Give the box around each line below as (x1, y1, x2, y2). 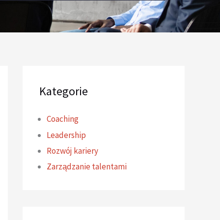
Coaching (47, 113, 79, 125)
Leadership (47, 129, 86, 140)
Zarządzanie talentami (47, 161, 127, 172)
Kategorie (39, 83, 88, 99)
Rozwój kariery (47, 145, 98, 156)
